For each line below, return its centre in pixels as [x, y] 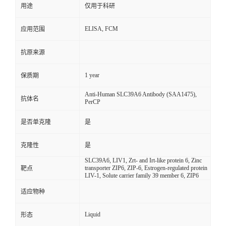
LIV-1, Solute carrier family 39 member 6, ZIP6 [142, 176]
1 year [92, 75]
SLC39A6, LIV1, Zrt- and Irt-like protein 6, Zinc [143, 161]
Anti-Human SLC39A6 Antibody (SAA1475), [141, 95]
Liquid [93, 215]
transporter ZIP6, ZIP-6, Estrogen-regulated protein [146, 168]
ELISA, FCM [101, 29]
